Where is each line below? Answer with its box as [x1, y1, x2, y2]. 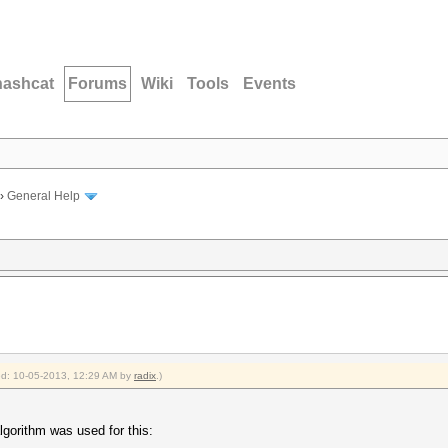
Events [243, 75, 296, 92]
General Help [7, 189, 80, 204]
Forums [68, 75, 127, 92]
